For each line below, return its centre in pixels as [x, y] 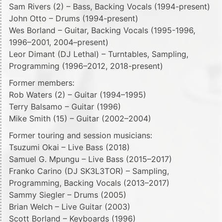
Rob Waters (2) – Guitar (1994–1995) [78, 95]
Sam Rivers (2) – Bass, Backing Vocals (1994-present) [110, 6]
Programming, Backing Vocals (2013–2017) [89, 183]
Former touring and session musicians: [81, 135]
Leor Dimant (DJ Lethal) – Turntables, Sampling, [99, 54]
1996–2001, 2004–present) [59, 42]
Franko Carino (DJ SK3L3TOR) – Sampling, [89, 171]
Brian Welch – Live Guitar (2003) [70, 207]
